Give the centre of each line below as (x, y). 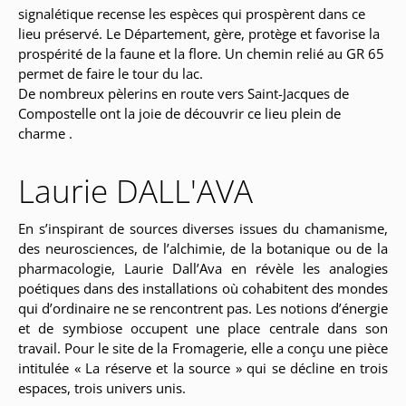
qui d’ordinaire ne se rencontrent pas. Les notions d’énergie (203, 308)
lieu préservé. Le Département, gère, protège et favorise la (199, 34)
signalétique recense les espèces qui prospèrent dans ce (192, 14)
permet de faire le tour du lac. (111, 74)
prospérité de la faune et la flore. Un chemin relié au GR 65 (201, 54)
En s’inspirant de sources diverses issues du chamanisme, (203, 228)
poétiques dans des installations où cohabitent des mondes (203, 288)
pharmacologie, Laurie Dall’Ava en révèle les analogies (203, 268)
